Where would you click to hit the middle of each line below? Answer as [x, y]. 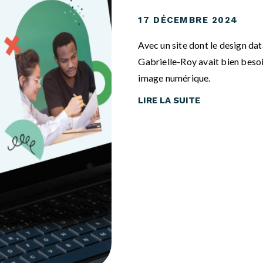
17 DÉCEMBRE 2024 [188, 20]
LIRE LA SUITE [169, 100]
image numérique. [174, 77]
